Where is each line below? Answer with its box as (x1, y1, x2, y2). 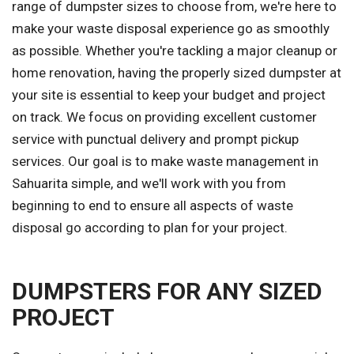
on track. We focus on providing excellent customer (12, 109, 317, 126)
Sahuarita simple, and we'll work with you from (12, 175, 286, 192)
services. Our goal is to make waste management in (12, 153, 318, 170)
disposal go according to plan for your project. (12, 220, 288, 236)
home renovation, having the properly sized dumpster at (12, 65, 341, 81)
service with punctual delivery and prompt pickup (12, 131, 299, 148)
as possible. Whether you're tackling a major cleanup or (12, 43, 337, 59)
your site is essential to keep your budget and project (12, 87, 326, 104)
